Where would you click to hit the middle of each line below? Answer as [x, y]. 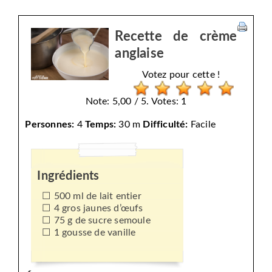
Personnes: [50, 125]
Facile [202, 125]
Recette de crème [176, 37]
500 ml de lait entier [97, 196]
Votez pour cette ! [181, 75]
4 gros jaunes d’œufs [98, 209]
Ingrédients [68, 176]
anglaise [140, 54]
